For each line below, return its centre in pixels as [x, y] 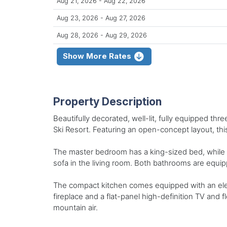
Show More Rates [98, 56]
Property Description [107, 101]
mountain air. [75, 207]
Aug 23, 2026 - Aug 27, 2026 [101, 18]
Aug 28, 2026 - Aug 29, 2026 [102, 35]
